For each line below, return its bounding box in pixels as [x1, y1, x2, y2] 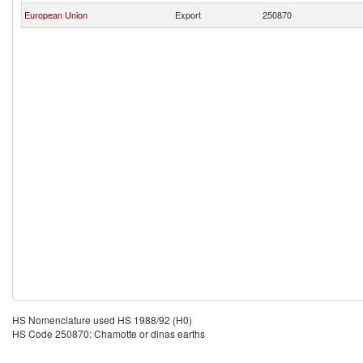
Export [175, 8, 201, 21]
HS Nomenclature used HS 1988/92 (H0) [12, 313, 192, 327]
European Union [24, 8, 88, 21]
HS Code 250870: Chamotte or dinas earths [12, 327, 205, 340]
